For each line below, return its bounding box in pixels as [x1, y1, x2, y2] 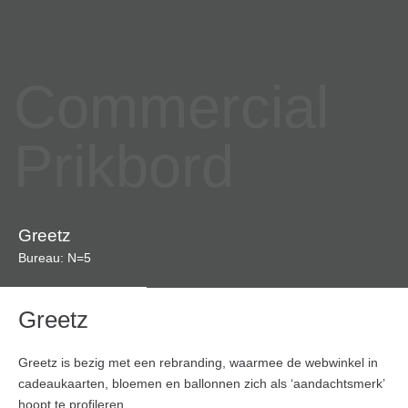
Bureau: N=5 [18, 250, 91, 265]
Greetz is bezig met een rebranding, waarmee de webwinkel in [18, 354, 378, 370]
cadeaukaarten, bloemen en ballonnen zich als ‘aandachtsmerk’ [18, 375, 384, 391]
